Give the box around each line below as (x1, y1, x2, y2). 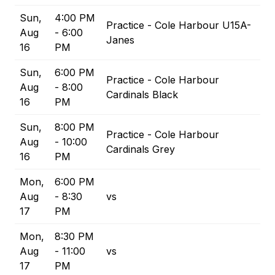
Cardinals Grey (106, 143, 175, 156)
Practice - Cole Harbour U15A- (106, 19, 251, 32)
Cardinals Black (106, 88, 178, 101)
